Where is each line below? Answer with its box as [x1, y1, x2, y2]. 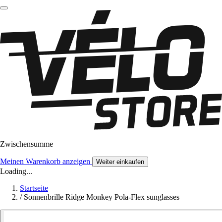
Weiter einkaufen [96, 158, 144, 166]
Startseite [20, 184, 48, 193]
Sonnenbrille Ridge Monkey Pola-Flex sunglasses [24, 193, 179, 202]
